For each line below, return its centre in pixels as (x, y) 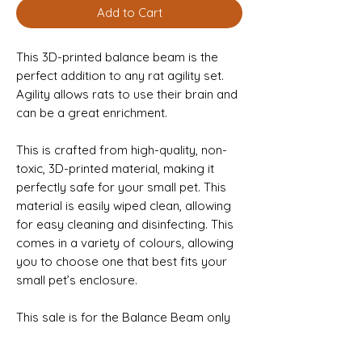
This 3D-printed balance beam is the (117, 57)
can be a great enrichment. (92, 112)
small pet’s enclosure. (77, 280)
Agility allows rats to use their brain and (127, 94)
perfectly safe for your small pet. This (121, 187)
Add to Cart (129, 12)
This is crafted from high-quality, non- (122, 149)
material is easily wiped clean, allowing (124, 205)
